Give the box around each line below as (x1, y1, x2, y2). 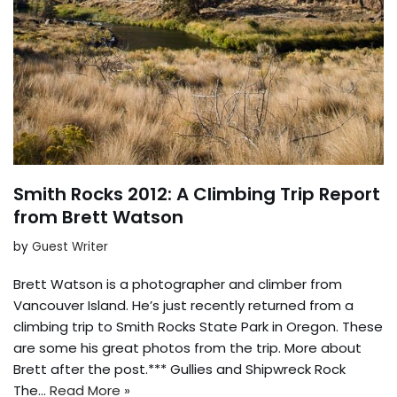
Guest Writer (32, 238, 108, 256)
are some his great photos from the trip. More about (13, 339, 362, 358)
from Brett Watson (13, 205, 183, 230)
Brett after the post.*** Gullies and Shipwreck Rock (13, 360, 346, 379)
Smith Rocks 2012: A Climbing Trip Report (13, 182, 380, 207)
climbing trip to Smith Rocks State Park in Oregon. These (13, 317, 383, 337)
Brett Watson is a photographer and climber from (13, 275, 342, 294)
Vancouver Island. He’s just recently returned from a (13, 296, 354, 315)
